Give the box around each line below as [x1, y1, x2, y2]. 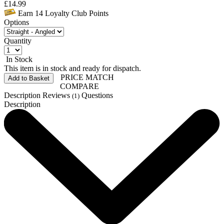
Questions [81, 90, 113, 99]
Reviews [42, 90, 72, 99]
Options [4, 17, 29, 26]
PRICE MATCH [58, 72, 114, 81]
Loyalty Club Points [43, 8, 108, 17]
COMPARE [58, 81, 99, 90]
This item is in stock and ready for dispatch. [4, 63, 141, 72]
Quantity [4, 36, 31, 45]
